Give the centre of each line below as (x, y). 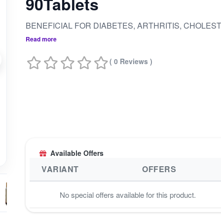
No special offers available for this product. (128, 195)
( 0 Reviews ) (131, 61)
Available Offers (77, 153)
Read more (41, 39)
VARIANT (60, 169)
